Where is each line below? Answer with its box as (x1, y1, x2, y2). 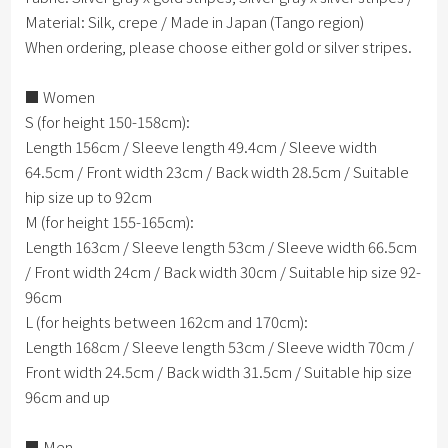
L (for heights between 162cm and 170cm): (25, 311, 309, 333)
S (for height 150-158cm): (25, 111, 191, 133)
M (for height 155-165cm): (25, 211, 195, 233)
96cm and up (25, 386, 111, 408)
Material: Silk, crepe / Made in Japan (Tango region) (25, 11, 365, 33)
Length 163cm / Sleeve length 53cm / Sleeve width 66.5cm (25, 236, 418, 258)
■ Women (25, 86, 96, 108)
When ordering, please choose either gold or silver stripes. (25, 36, 413, 58)
